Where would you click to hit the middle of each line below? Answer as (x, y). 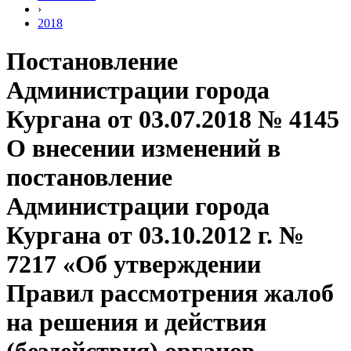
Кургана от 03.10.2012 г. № (155, 235)
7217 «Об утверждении (134, 264)
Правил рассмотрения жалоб (170, 293)
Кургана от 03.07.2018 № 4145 (173, 119)
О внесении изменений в (143, 148)
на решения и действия (136, 322)
